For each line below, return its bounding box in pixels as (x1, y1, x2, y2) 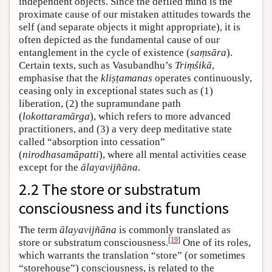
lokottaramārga (22, 110, 90, 123)
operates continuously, (152, 72, 252, 84)
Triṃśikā (175, 59, 212, 72)
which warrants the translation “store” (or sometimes (19, 250, 245, 262)
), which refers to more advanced (90, 110, 231, 123)
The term (19, 224, 59, 236)
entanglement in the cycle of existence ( (19, 47, 190, 59)
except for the (19, 161, 81, 174)
